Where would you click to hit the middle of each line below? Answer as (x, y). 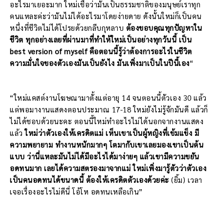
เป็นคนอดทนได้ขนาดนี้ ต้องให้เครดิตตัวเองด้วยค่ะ (90, 180)
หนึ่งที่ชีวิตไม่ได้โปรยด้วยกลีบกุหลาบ (68, 28)
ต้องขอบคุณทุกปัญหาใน (164, 28)
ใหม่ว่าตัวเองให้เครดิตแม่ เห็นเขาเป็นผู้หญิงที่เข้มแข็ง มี (112, 133)
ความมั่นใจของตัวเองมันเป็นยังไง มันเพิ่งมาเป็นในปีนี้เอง (100, 63)
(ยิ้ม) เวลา (187, 180)
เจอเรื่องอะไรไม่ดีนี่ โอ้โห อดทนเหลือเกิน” (76, 192)
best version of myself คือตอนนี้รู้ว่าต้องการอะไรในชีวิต (101, 51)
